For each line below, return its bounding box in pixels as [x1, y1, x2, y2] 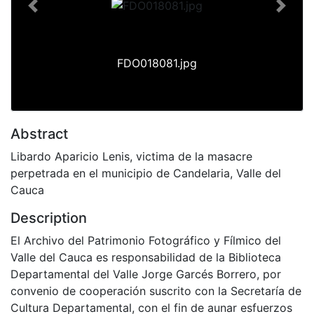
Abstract [11, 125, 68, 142]
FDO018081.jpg [117, 55, 197, 70]
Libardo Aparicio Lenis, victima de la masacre [11, 149, 252, 163]
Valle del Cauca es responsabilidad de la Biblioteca [11, 250, 281, 264]
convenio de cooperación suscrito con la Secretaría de [11, 283, 301, 298]
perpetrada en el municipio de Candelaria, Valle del [11, 165, 281, 180]
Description [11, 209, 87, 226]
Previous [32, 6, 78, 20]
